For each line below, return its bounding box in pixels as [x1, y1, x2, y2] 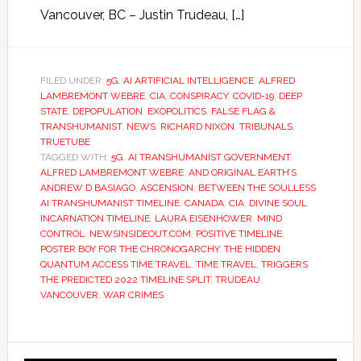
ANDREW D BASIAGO [39, 182, 135, 193]
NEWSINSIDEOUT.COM [89, 228, 191, 239]
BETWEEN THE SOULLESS [197, 182, 316, 193]
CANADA [184, 197, 224, 209]
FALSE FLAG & [210, 106, 276, 117]
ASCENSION [139, 182, 193, 193]
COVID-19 [232, 90, 274, 102]
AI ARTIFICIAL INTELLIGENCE [122, 75, 254, 86]
